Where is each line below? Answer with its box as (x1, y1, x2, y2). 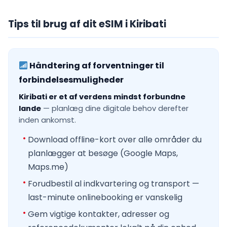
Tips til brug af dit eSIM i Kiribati (8, 17, 166, 31)
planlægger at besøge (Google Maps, (28, 147, 178, 160)
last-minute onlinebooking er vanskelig (28, 192, 182, 204)
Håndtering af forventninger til (28, 60, 165, 72)
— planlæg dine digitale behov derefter (41, 103, 188, 114)
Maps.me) (28, 161, 68, 173)
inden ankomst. (19, 115, 76, 126)
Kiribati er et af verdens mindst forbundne (19, 92, 185, 102)
